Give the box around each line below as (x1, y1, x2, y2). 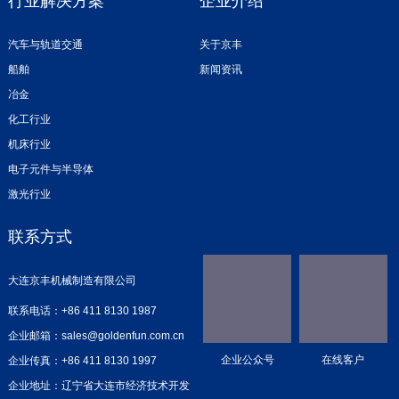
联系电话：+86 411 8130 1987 (7, 305, 157, 318)
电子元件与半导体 (7, 163, 94, 176)
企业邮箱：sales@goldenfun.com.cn (7, 330, 184, 343)
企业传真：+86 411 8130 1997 (7, 354, 157, 368)
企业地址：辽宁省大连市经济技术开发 (7, 379, 190, 393)
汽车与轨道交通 (7, 38, 83, 52)
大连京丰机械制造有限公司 (7, 274, 136, 288)
